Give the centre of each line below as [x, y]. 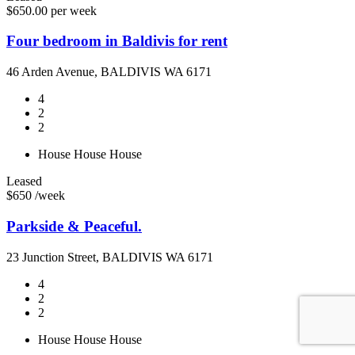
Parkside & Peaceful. [74, 226]
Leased [24, 181]
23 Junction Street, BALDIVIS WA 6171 [110, 257]
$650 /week [36, 196]
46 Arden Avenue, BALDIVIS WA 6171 [109, 72]
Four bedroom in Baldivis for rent [117, 41]
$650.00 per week [52, 10]
